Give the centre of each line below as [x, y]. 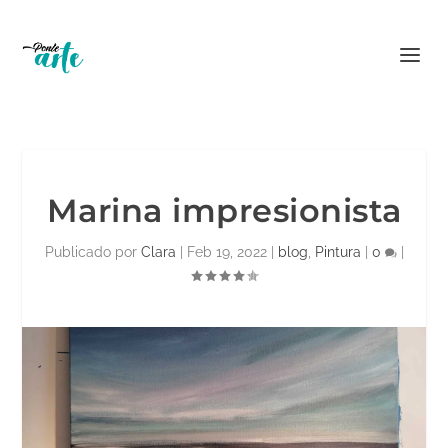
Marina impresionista [224, 210]
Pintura [337, 252]
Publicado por [92, 252]
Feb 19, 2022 [226, 252]
